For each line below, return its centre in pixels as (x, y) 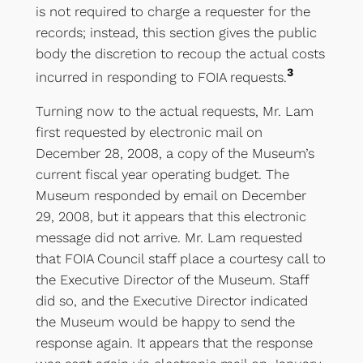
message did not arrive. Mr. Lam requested (169, 238)
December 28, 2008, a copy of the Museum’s (175, 154)
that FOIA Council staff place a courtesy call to (180, 259)
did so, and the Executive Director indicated (171, 301)
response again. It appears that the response (174, 343)
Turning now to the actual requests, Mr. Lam (174, 111)
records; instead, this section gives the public (176, 32)
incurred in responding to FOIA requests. (161, 77)
